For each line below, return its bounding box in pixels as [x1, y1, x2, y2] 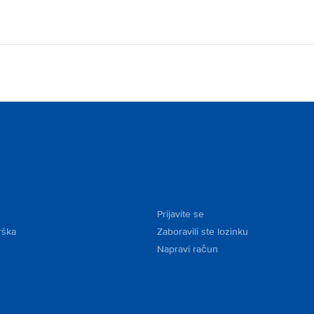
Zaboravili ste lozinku [157, 226, 248, 238]
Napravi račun [157, 243, 218, 255]
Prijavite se [157, 208, 204, 220]
